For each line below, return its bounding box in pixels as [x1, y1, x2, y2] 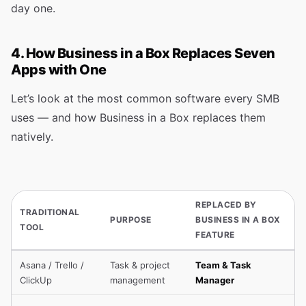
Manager [195, 275, 234, 286]
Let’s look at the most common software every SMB [11, 92, 279, 105]
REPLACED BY [195, 199, 257, 210]
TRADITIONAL [20, 207, 80, 217]
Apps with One [11, 61, 107, 78]
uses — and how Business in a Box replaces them [11, 111, 266, 124]
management [110, 275, 165, 286]
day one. [11, 1, 55, 15]
